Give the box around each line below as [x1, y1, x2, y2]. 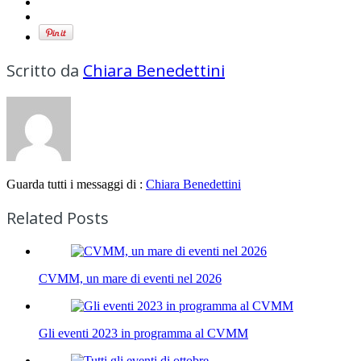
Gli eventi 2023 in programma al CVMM [39, 326, 248, 341]
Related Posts [6, 207, 109, 230]
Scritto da [6, 60, 83, 82]
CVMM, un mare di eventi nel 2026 [39, 272, 222, 286]
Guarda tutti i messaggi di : [6, 177, 146, 192]
